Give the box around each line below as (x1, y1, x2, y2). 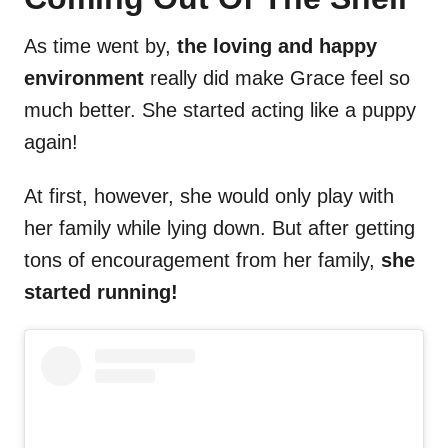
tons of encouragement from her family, (24, 249, 381, 272)
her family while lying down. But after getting (24, 217, 415, 240)
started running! (24, 281, 178, 304)
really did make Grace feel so (144, 67, 410, 90)
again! (24, 131, 78, 154)
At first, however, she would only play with (24, 185, 394, 208)
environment (24, 67, 144, 90)
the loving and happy (177, 35, 377, 58)
